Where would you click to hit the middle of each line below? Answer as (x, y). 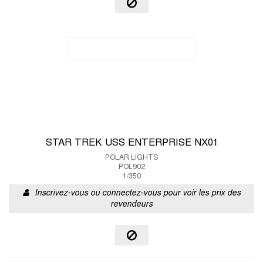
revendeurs (131, 205)
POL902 (131, 167)
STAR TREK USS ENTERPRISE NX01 (131, 143)
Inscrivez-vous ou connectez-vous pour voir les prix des (137, 193)
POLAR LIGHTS (131, 158)
